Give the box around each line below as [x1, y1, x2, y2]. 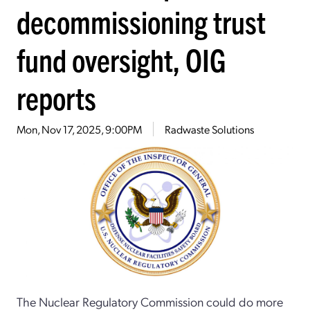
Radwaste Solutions [165, 121, 254, 136]
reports [17, 77, 96, 116]
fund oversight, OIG [17, 39, 226, 78]
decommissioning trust [17, 1, 266, 40]
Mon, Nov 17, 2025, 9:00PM [17, 121, 142, 136]
